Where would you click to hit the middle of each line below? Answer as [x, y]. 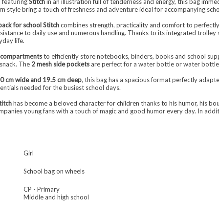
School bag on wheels [54, 171]
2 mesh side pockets [60, 64]
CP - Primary [41, 189]
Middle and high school [56, 197]
